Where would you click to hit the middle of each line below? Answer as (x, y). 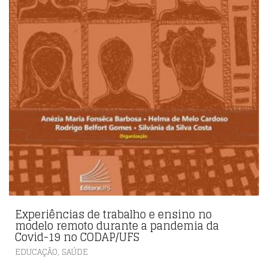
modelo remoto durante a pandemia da (117, 226)
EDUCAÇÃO (36, 252)
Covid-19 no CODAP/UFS (77, 237)
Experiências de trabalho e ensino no (113, 214)
